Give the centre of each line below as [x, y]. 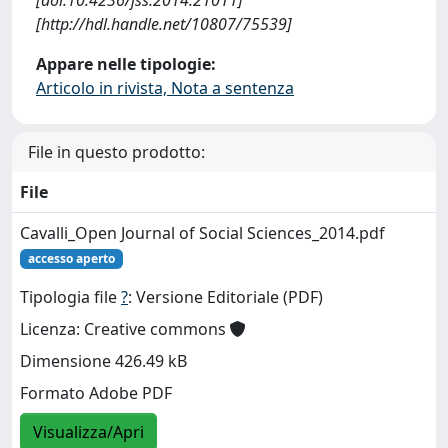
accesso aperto [71, 258]
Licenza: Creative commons [125, 329]
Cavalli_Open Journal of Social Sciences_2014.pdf [202, 232]
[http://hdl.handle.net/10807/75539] [164, 23]
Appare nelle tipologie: [126, 63]
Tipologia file [70, 297]
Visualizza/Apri [88, 432]
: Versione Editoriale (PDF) [225, 297]
